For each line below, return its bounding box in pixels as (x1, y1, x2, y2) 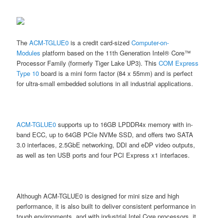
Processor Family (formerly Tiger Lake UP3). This (17, 58, 159, 68)
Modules (17, 48, 41, 57)
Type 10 (17, 68, 41, 78)
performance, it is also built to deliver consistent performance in (17, 201, 196, 211)
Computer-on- (131, 37, 169, 47)
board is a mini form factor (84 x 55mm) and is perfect (41, 68, 193, 78)
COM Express (159, 58, 199, 68)
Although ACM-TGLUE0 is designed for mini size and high (17, 191, 180, 201)
